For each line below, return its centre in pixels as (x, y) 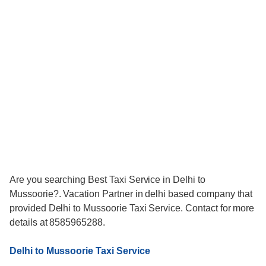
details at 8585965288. (57, 223)
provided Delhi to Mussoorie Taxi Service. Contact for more (132, 208)
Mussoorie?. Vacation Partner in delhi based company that (131, 194)
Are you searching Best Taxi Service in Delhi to (107, 180)
